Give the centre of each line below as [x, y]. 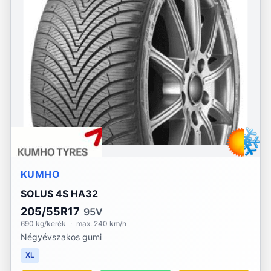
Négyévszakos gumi [61, 237]
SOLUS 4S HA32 [59, 194]
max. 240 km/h [101, 224]
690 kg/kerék [43, 224]
